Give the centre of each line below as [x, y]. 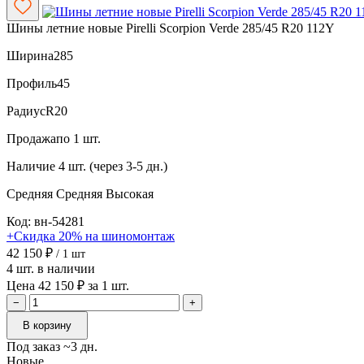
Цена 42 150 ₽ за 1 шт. [68, 285]
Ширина [30, 55]
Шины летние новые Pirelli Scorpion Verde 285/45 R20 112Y [171, 28]
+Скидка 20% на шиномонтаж [91, 236]
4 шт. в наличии [51, 268]
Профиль [32, 83]
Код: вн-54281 [45, 221]
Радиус [26, 110]
